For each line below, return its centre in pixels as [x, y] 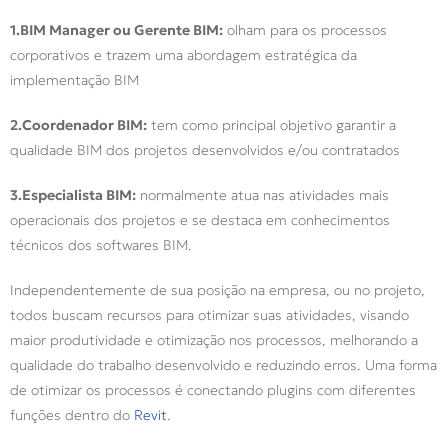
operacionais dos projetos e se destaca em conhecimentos [200, 220]
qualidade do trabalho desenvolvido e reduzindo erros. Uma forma [223, 365]
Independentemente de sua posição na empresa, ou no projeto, [217, 290]
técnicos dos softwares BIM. [103, 245]
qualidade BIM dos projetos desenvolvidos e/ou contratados [207, 150]
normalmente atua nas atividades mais [262, 195]
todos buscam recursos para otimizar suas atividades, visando [209, 315]
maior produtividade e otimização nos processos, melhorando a [214, 340]
